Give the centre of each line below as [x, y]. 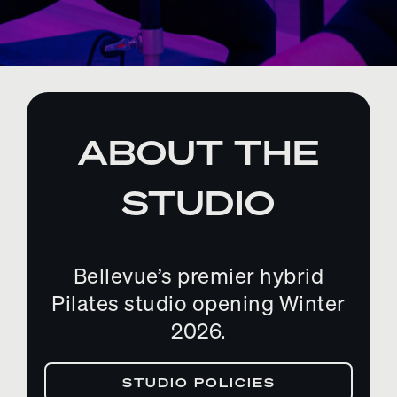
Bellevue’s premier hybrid [198, 275]
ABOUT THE [198, 152]
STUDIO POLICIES [198, 382]
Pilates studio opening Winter [198, 303]
